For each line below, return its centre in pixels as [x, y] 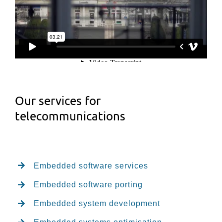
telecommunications [70, 115]
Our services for [58, 100]
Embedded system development [97, 204]
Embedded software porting [88, 184]
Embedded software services [91, 166]
